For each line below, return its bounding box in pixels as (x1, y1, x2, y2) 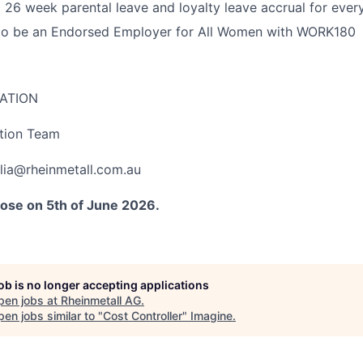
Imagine (190, 308, 233, 322)
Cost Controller (103, 308, 182, 322)
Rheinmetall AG (61, 293, 141, 307)
